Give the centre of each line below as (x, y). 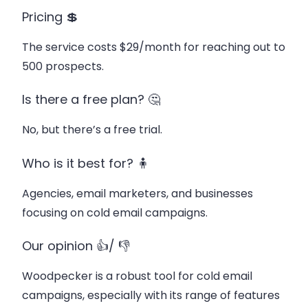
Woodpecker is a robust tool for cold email (137, 276)
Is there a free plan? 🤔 (91, 100)
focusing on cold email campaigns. (115, 212)
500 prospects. (63, 66)
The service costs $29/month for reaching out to (154, 47)
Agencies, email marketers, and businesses (137, 193)
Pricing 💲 (50, 16)
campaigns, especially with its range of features (151, 296)
